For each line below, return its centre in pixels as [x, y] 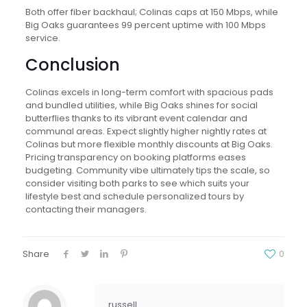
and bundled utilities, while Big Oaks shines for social [141, 105]
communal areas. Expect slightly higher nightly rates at [146, 131]
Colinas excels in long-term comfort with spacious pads [149, 92]
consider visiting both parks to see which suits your [137, 183]
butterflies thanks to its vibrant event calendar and [136, 118]
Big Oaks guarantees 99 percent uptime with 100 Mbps [145, 25]
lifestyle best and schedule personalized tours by [134, 196]
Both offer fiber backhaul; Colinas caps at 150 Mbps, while [151, 12]
